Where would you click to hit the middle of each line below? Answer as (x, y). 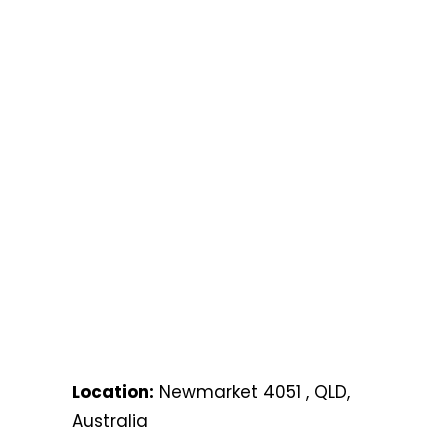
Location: (112, 391)
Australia (109, 420)
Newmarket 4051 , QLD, (251, 391)
